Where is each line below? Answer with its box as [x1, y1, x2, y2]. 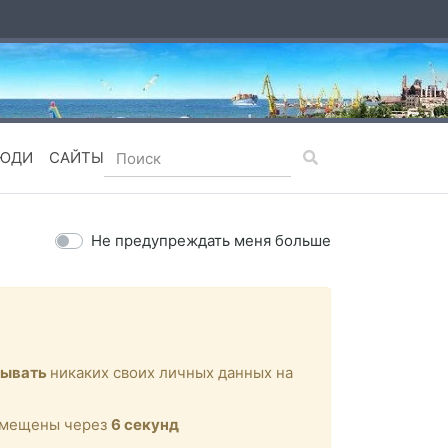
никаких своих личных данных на [50, 363, 293, 383]
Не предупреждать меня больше [91, 230, 331, 250]
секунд [121, 415, 179, 435]
